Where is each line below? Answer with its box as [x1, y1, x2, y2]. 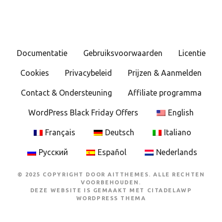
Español [98, 148, 126, 157]
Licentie [178, 49, 206, 58]
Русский [39, 148, 68, 157]
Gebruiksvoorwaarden [83, 49, 163, 58]
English [168, 108, 194, 117]
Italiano [164, 128, 191, 137]
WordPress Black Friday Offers [28, 108, 138, 117]
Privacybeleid [65, 68, 112, 78]
